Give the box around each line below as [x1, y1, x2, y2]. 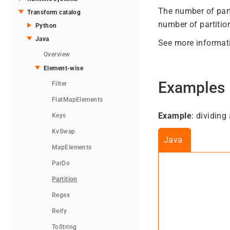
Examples [158, 78, 225, 97]
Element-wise [44, 65, 84, 72]
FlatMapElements [52, 96, 103, 104]
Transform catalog [27, 9, 81, 16]
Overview [44, 51, 70, 59]
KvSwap [52, 128, 75, 136]
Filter [52, 80, 67, 88]
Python [35, 22, 57, 30]
